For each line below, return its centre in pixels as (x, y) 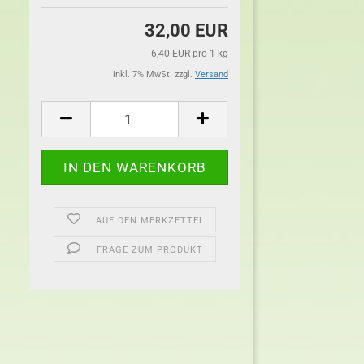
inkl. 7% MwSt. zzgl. (154, 74)
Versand (212, 74)
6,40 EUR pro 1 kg (190, 54)
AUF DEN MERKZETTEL (150, 221)
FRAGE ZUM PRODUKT (150, 250)
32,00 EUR (186, 30)
